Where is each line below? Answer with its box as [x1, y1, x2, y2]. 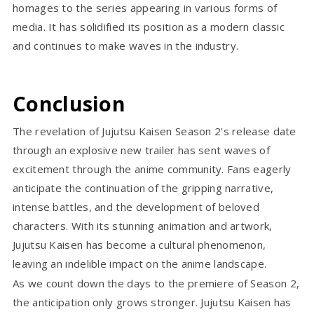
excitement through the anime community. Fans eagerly [13, 161, 292, 176]
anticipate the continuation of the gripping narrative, [13, 180, 274, 195]
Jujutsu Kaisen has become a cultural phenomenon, [13, 237, 266, 252]
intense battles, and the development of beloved [13, 199, 260, 214]
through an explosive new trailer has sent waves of [13, 142, 270, 157]
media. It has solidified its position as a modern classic [13, 19, 285, 34]
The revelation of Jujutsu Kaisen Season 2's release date [13, 123, 296, 138]
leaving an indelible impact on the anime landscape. [13, 256, 267, 271]
